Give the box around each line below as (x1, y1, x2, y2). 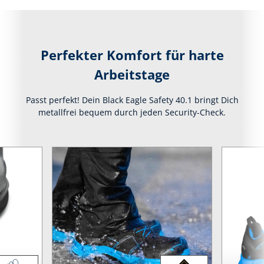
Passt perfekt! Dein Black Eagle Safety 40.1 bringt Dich (25, 94, 239, 106)
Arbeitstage (94, 66, 170, 84)
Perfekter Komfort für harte (40, 47, 224, 64)
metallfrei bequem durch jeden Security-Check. (38, 107, 226, 118)
